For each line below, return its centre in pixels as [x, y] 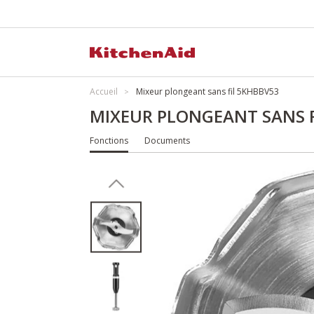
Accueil [104, 91]
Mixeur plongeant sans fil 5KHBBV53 [207, 91]
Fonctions [109, 141]
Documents [167, 141]
